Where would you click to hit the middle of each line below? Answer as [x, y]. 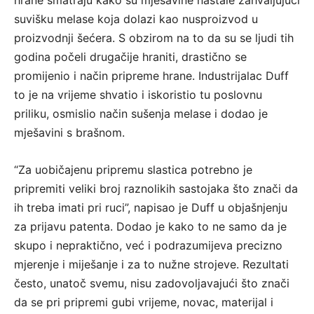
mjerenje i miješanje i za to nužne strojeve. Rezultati [151, 265]
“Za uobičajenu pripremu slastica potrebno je [133, 170]
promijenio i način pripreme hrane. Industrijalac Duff [151, 76]
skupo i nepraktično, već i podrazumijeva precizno [148, 246]
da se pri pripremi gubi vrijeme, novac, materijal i [144, 302]
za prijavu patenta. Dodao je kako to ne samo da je [150, 227]
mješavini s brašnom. [69, 133]
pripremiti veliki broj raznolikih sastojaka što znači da [156, 189]
